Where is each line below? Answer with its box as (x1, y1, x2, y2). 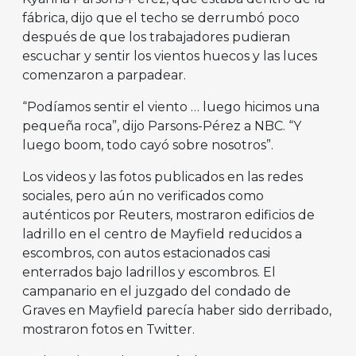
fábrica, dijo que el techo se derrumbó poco (22, 10, 300, 26)
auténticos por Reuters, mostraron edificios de (22, 207, 315, 223)
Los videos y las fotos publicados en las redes (22, 169, 303, 185)
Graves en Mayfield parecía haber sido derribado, (22, 303, 331, 319)
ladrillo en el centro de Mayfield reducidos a (22, 226, 302, 242)
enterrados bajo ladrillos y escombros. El (22, 265, 276, 281)
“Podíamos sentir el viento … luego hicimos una (22, 99, 319, 115)
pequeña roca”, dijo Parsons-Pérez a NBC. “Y (22, 118, 301, 134)
